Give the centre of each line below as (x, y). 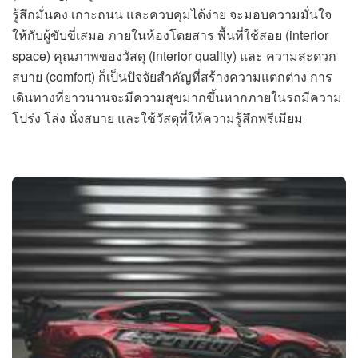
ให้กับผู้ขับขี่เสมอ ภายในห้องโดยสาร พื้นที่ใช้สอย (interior (170, 34)
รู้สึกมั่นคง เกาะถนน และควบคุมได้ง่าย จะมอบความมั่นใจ (172, 14)
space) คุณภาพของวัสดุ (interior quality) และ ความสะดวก (174, 55)
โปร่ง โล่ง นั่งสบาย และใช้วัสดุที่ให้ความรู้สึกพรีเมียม (157, 117)
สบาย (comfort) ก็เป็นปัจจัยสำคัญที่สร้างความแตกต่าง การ (172, 76)
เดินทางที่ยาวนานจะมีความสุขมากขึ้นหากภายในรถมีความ (177, 97)
